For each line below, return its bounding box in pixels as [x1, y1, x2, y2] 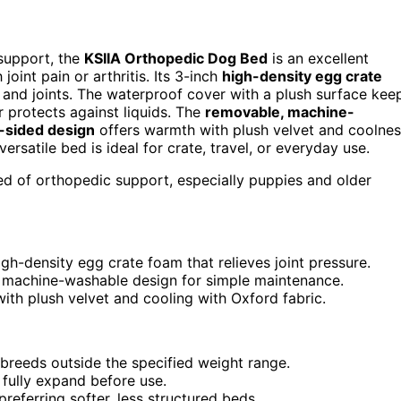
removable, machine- [205, 103, 354, 122]
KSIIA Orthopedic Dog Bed [84, 49, 268, 68]
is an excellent [268, 49, 369, 68]
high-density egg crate [222, 67, 382, 86]
